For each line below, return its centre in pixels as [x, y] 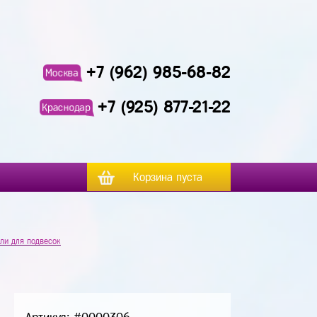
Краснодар [66, 107]
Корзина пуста [168, 177]
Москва [62, 72]
